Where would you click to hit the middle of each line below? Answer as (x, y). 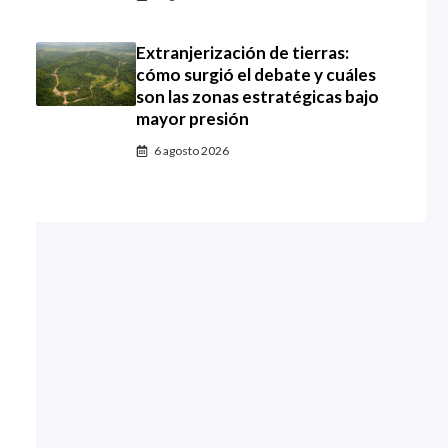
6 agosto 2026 (191, 150)
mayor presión (192, 118)
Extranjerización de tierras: (242, 52)
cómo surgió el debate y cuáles (256, 74)
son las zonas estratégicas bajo (257, 96)
